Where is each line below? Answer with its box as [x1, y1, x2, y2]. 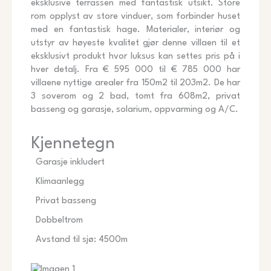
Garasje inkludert [36, 157, 105, 167]
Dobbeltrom [36, 215, 83, 225]
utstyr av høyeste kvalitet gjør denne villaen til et [31, 38, 240, 48]
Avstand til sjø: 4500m [36, 235, 128, 244]
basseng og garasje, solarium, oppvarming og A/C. [31, 105, 239, 114]
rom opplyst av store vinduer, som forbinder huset [31, 11, 240, 21]
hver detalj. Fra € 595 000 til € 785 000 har [31, 65, 240, 74]
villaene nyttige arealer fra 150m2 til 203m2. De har [31, 78, 240, 88]
